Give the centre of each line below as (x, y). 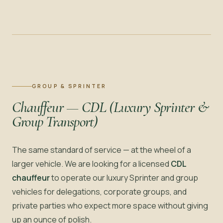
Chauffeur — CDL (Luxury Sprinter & (111, 107)
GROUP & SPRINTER (69, 86)
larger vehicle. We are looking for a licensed (91, 164)
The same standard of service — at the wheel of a (102, 150)
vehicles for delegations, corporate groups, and (99, 191)
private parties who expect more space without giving (110, 205)
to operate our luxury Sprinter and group (124, 177)
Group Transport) (55, 121)
